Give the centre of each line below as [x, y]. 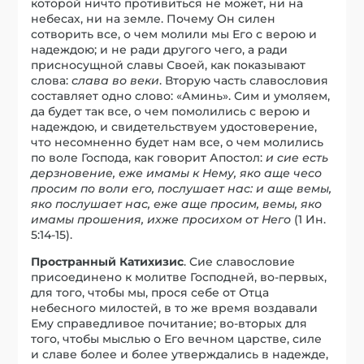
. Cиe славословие [240, 261]
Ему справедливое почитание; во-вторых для [169, 323]
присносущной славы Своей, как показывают [169, 65]
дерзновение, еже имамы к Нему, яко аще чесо [177, 173]
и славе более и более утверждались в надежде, [180, 354]
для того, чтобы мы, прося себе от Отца [150, 292]
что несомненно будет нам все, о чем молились [178, 142]
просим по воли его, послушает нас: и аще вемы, [182, 188]
